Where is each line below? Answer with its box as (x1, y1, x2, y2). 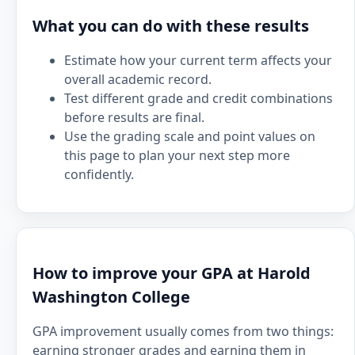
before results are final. (64, 109, 204, 126)
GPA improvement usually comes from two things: (32, 323, 334, 340)
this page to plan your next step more (64, 147, 290, 164)
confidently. (64, 166, 134, 183)
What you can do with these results (32, 15, 309, 36)
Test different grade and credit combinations (64, 90, 333, 107)
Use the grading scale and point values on (64, 128, 315, 145)
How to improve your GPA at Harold (32, 262, 311, 284)
